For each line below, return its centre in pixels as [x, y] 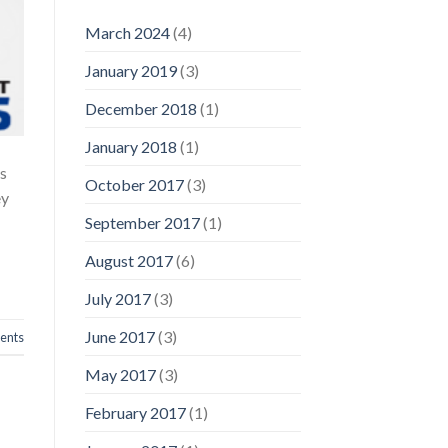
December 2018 [140, 109]
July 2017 [117, 299]
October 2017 [134, 185]
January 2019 [130, 71]
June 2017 [119, 337]
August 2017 [128, 261]
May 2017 [120, 375]
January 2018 [130, 147]
